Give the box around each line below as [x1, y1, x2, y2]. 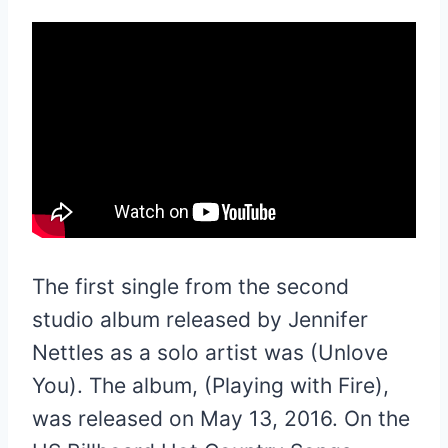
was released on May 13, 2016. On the [32, 405, 410, 431]
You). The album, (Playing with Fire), [32, 372, 389, 398]
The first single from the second [32, 273, 349, 299]
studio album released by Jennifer [32, 306, 368, 332]
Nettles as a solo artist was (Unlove [32, 339, 388, 365]
